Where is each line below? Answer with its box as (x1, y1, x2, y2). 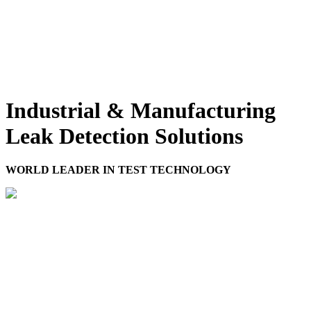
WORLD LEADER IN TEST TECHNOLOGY (6, 164, 231, 176)
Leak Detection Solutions (6, 124, 243, 149)
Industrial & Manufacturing (6, 98, 276, 124)
